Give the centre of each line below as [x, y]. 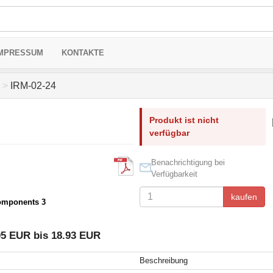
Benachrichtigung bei [188, 162]
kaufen [244, 197]
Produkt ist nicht [184, 120]
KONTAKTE [83, 53]
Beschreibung [163, 260]
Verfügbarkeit [174, 174]
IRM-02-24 [32, 86]
